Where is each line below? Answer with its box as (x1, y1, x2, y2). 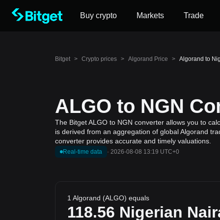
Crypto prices (82, 55, 117, 62)
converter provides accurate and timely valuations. (55, 137, 211, 145)
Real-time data (63, 148, 102, 155)
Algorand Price (128, 55, 168, 62)
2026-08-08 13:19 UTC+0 (110, 148, 179, 155)
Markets (137, 11, 164, 20)
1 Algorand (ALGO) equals (67, 194, 149, 202)
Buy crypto (80, 11, 117, 20)
